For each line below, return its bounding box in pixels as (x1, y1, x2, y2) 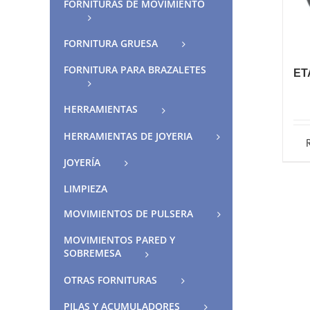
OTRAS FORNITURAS (64, 273, 157, 286)
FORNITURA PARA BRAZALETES (64, 63, 206, 76)
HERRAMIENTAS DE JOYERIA (64, 129, 192, 143)
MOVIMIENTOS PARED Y (64, 233, 175, 247)
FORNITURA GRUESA (64, 36, 158, 50)
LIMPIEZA (64, 182, 107, 195)
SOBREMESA (64, 246, 121, 260)
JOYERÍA (64, 155, 100, 169)
